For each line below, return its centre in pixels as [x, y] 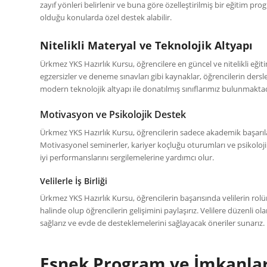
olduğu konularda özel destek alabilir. [106, 17]
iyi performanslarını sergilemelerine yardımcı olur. [127, 157]
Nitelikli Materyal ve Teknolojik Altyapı [146, 45]
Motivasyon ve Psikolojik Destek [113, 114]
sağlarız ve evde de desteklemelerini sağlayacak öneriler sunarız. [152, 223]
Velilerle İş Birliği [74, 181]
